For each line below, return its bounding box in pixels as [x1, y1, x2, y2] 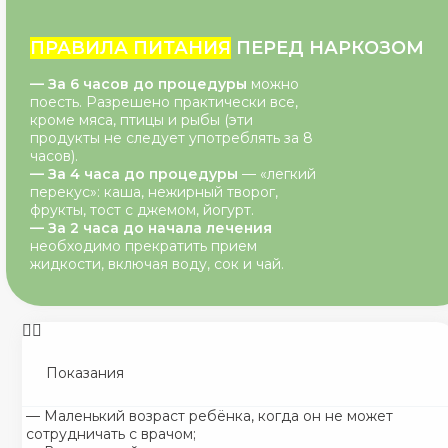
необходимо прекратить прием [30, 237, 257, 255]
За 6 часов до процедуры [48, 75, 247, 93]
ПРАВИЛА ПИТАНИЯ [30, 37, 231, 59]
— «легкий [238, 165, 316, 183]
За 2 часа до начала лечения [48, 219, 272, 237]
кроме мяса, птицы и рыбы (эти [30, 111, 253, 129]
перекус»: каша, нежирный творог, [30, 183, 278, 201]
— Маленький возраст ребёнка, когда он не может [26, 407, 393, 425]
